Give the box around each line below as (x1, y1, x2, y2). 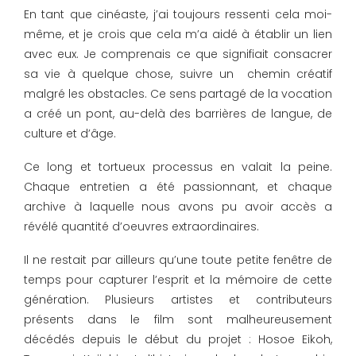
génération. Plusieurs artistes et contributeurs (24, 292, 332, 308)
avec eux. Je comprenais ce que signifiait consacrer (24, 46, 332, 63)
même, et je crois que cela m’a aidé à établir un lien (24, 26, 332, 43)
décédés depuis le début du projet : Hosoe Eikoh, (24, 331, 332, 348)
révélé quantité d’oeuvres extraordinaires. (24, 219, 259, 235)
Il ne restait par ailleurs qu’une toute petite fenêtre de (24, 252, 332, 269)
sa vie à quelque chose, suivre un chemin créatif (24, 66, 332, 83)
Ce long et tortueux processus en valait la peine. (24, 159, 332, 176)
